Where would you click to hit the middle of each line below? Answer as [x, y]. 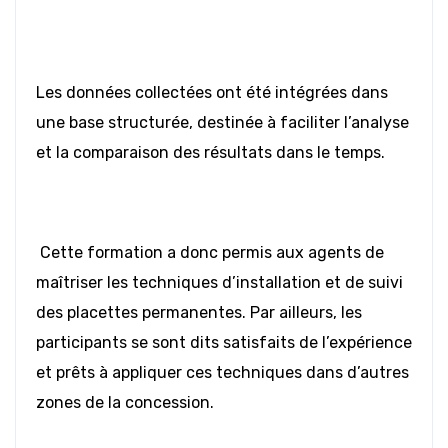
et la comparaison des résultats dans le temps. [210, 153]
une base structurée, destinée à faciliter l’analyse [222, 123]
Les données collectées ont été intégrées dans [212, 93]
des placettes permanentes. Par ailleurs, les [199, 313]
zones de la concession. [125, 403]
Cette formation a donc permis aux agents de [210, 253]
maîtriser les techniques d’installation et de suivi [219, 283]
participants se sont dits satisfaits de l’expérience [224, 343]
